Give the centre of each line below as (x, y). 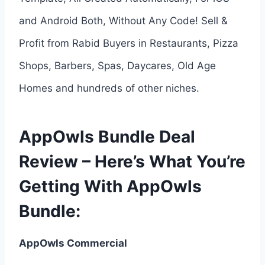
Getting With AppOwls (110, 186)
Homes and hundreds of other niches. (109, 88)
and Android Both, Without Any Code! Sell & (123, 20)
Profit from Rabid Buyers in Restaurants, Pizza (129, 43)
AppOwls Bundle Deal (107, 136)
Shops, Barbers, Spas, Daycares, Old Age (117, 65)
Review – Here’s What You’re (132, 161)
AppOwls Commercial (73, 243)
